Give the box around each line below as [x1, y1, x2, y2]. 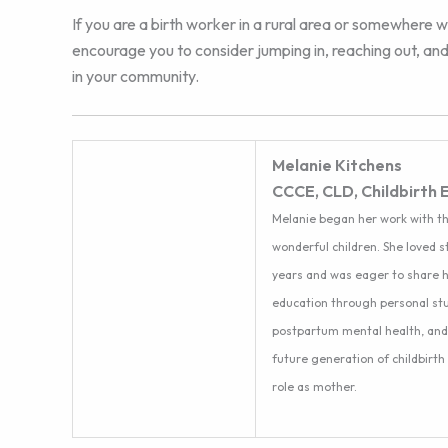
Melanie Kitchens [272, 154, 402, 175]
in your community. [72, 66, 199, 87]
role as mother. [272, 378, 357, 394]
